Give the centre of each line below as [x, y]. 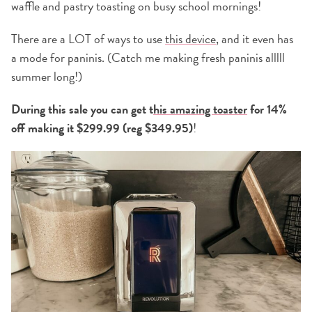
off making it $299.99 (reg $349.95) [102, 127]
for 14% [267, 109]
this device [190, 38]
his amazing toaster [200, 109]
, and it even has [255, 38]
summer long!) [47, 76]
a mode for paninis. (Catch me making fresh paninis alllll [148, 57]
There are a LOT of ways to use [88, 38]
